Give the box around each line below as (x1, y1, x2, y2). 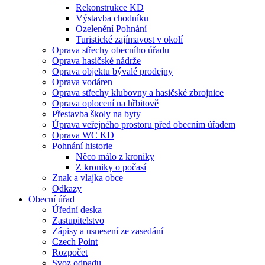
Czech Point (52, 236, 98, 247)
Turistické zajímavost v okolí (76, 34, 183, 44)
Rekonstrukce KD (76, 2, 144, 12)
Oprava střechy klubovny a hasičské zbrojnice (52, 87, 224, 98)
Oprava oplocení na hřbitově (52, 98, 159, 108)
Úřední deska (52, 204, 102, 215)
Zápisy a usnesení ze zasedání (52, 225, 163, 236)
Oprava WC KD (52, 130, 114, 140)
